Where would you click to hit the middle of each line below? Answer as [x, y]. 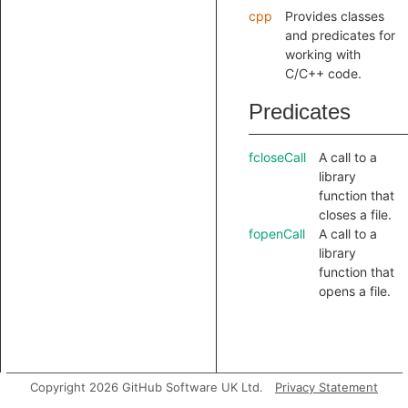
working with [323, 54]
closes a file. [355, 214]
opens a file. [355, 291]
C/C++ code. [323, 73]
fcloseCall [277, 157]
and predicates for [340, 35]
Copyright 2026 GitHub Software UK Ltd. [147, 387]
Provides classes [335, 16]
